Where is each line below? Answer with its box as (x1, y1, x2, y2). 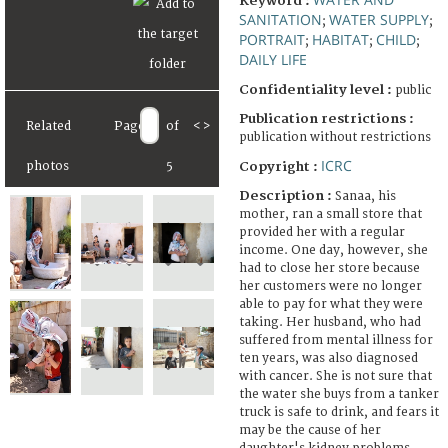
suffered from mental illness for (239, 332, 433, 348)
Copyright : (239, 158, 321, 175)
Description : (239, 187, 335, 204)
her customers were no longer (239, 278, 422, 294)
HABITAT (312, 29, 369, 49)
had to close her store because (239, 260, 420, 276)
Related (26, 119, 71, 135)
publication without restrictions (239, 129, 431, 145)
